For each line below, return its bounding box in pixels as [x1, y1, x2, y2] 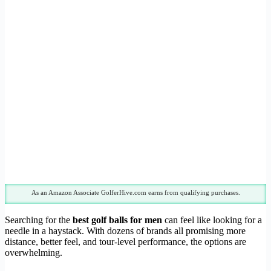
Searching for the [5, 215, 73, 226]
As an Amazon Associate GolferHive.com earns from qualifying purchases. [31, 189, 240, 197]
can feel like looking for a [162, 215, 262, 226]
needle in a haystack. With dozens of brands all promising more [5, 226, 246, 237]
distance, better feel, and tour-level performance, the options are [5, 237, 246, 247]
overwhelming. [5, 247, 62, 258]
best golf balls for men [73, 215, 162, 226]
